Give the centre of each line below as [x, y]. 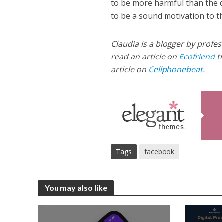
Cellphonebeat [176, 69]
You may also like [76, 188]
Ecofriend [197, 56]
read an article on [145, 56]
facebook [160, 151]
